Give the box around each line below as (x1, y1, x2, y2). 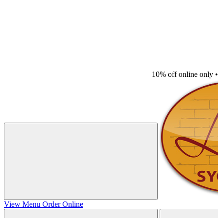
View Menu (4, 200, 42, 208)
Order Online (42, 200, 83, 208)
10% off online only (152, 70, 215, 78)
